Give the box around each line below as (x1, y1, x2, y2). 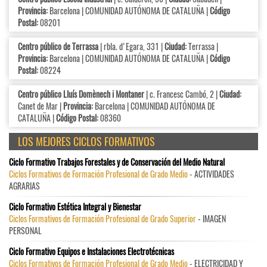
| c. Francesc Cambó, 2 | (144, 88, 219, 101)
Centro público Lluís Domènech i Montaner (18, 88, 144, 101)
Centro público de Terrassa (18, 40, 98, 53)
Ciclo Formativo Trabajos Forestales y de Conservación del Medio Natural (9, 156, 225, 169)
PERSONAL (9, 224, 42, 237)
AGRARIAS (9, 179, 40, 193)
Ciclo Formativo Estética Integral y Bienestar (9, 200, 141, 213)
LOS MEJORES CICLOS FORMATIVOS (18, 133, 155, 150)
